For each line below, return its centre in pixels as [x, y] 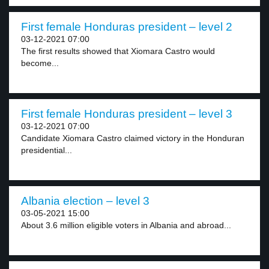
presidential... [47, 150]
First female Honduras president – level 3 [127, 114]
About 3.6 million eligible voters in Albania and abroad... [126, 225]
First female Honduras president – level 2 [127, 27]
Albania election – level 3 [85, 201]
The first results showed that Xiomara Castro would [118, 51]
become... [40, 63]
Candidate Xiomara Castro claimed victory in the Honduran [133, 138]
